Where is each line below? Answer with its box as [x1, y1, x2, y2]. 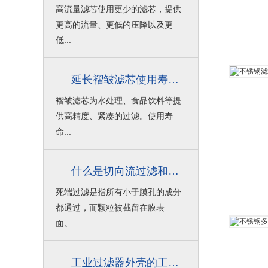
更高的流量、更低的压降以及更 [56, 20, 173, 29]
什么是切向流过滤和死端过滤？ [168, 165, 179, 177]
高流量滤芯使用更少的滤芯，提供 [56, 4, 181, 14]
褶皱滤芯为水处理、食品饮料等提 [56, 96, 181, 105]
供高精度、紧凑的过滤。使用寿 [56, 111, 173, 121]
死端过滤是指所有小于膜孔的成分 [56, 187, 181, 197]
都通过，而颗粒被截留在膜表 [56, 203, 165, 212]
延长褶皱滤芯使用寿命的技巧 [168, 74, 179, 86]
